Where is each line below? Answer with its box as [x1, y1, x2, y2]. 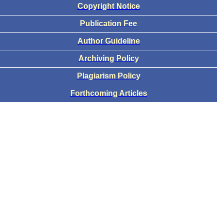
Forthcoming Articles [70, 89, 147, 98]
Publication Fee [80, 19, 137, 28]
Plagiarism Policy [77, 72, 140, 80]
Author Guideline [77, 37, 140, 46]
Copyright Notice [77, 2, 140, 11]
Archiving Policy [78, 54, 139, 63]
